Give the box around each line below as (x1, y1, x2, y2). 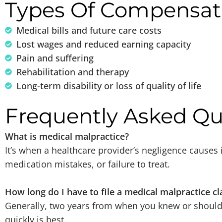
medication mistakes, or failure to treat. (5, 158, 170, 170)
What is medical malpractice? (5, 130, 129, 142)
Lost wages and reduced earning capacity (16, 38, 191, 50)
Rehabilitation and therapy (16, 65, 129, 78)
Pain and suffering (16, 52, 94, 64)
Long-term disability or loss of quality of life (16, 79, 201, 92)
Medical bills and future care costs (16, 24, 162, 36)
